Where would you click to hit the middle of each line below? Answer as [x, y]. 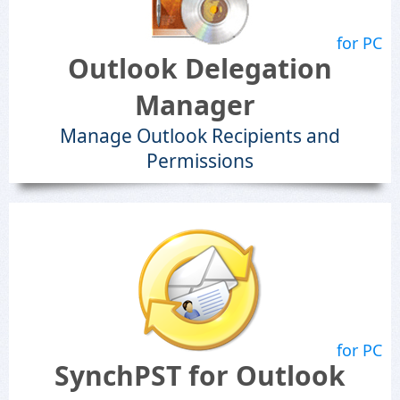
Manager [195, 105]
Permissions [200, 161]
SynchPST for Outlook [200, 375]
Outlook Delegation [200, 68]
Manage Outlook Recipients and [200, 136]
